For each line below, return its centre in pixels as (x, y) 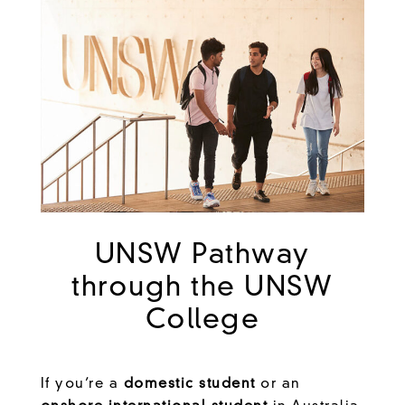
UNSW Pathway (202, 255)
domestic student (189, 384)
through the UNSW (202, 288)
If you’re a (82, 384)
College (202, 320)
